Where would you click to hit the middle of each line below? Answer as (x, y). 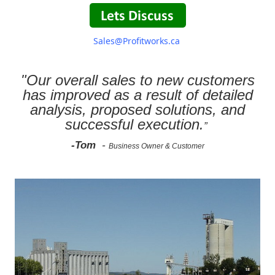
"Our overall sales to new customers (137, 80)
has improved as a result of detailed (137, 95)
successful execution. (134, 124)
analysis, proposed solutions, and (137, 109)
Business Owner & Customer (156, 146)
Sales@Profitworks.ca (136, 41)
